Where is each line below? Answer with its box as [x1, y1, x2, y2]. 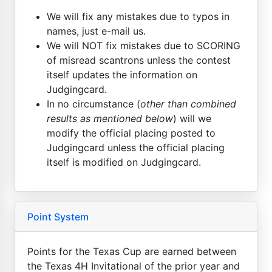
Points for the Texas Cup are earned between [27, 245, 236, 257]
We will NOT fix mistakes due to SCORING [47, 39, 240, 52]
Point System [27, 210, 89, 223]
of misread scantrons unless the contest [47, 53, 231, 66]
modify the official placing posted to [47, 126, 216, 139]
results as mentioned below [47, 112, 173, 124]
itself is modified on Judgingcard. [47, 155, 201, 168]
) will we [173, 112, 211, 124]
